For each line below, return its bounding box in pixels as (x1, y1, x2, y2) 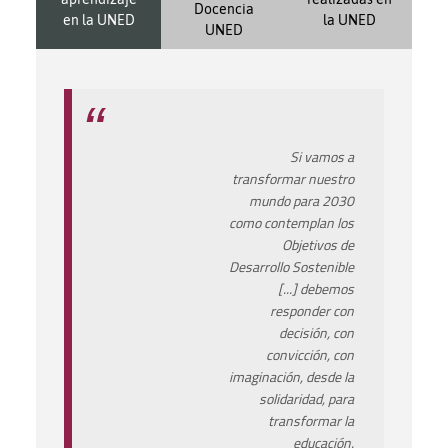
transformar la (268, 410, 355, 432)
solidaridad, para (259, 388, 355, 410)
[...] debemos (278, 278, 355, 300)
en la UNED (62, 11, 135, 28)
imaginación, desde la (229, 366, 355, 388)
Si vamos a (290, 146, 355, 168)
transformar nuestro (232, 168, 355, 190)
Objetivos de (282, 234, 355, 256)
